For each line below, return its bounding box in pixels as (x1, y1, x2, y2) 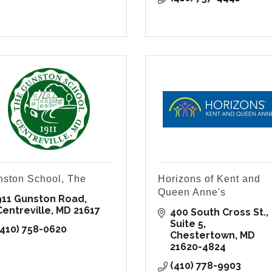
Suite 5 (170, 218, 203, 230)
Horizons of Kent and (158, 174, 260, 185)
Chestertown (170, 229, 235, 242)
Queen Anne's (158, 187, 226, 198)
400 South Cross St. (170, 206, 266, 219)
